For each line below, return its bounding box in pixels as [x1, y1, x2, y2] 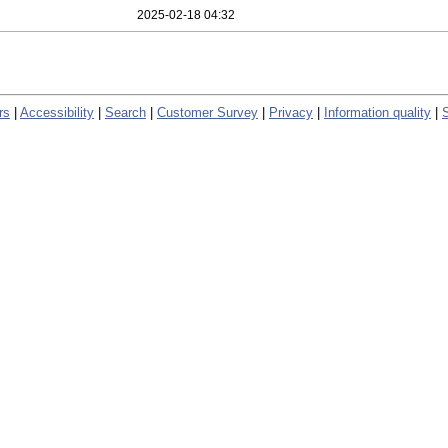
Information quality [324, 104, 431, 120]
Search [105, 104, 146, 120]
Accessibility [20, 104, 94, 120]
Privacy [269, 104, 313, 120]
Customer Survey [157, 104, 258, 120]
